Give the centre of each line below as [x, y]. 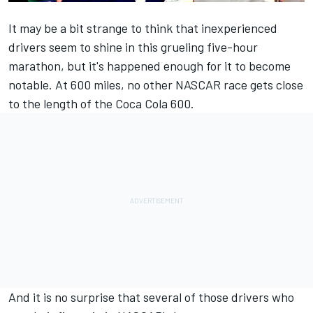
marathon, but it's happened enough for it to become [150, 66]
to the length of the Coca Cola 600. [101, 104]
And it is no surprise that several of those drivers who [151, 297]
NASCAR [198, 85]
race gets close [262, 85]
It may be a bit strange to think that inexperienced [143, 28]
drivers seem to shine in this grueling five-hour [133, 47]
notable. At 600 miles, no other [92, 85]
